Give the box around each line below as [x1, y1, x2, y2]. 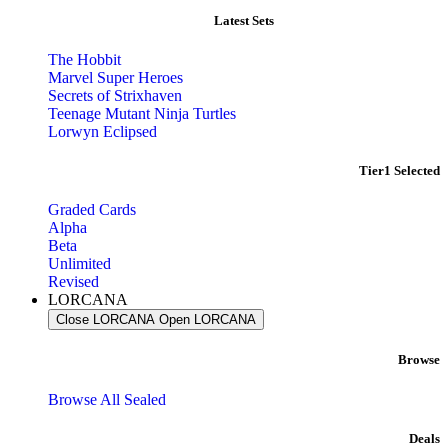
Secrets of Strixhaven [48, 86, 182, 104]
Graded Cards [48, 201, 136, 219]
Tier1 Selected [359, 163, 440, 179]
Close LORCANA [56, 312, 155, 328]
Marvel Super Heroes [48, 68, 183, 86]
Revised [48, 273, 99, 291]
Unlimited [48, 255, 111, 273]
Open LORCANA [159, 312, 256, 328]
